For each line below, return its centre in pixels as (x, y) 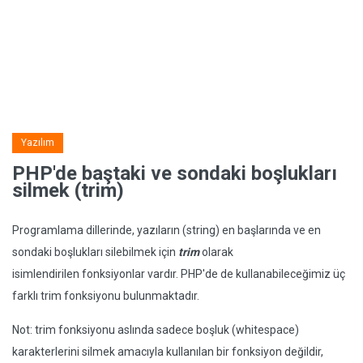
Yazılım (38, 143)
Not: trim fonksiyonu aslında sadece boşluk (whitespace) (156, 330)
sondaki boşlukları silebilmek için (95, 252)
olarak (216, 252)
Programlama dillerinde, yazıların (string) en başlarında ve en (167, 230)
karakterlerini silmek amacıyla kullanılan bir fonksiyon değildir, (168, 352)
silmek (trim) (68, 190)
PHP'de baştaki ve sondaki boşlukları (175, 173)
